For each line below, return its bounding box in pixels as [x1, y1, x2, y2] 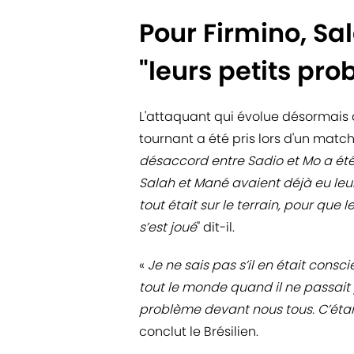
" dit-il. [197, 218, 235, 237]
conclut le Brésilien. [139, 322, 258, 341]
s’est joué [139, 218, 197, 237]
